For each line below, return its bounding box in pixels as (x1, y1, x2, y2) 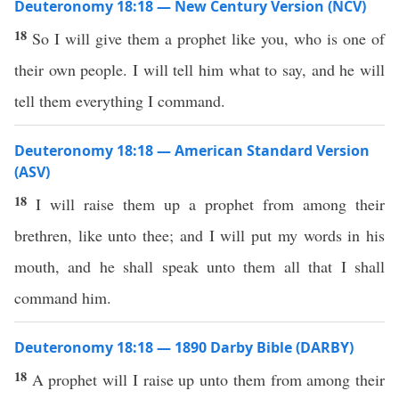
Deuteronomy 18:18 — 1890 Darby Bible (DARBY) (14, 338, 354, 357)
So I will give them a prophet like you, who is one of (32, 28, 385, 49)
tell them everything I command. (14, 90, 225, 111)
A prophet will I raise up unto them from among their (31, 369, 386, 390)
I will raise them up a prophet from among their (36, 193, 385, 215)
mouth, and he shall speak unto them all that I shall (14, 256, 385, 277)
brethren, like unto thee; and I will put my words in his (14, 224, 385, 246)
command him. (14, 287, 111, 308)
